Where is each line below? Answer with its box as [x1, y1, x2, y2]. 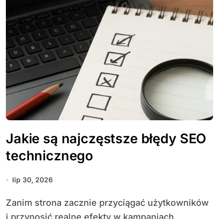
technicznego [6, 148, 93, 164]
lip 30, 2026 [12, 175, 53, 184]
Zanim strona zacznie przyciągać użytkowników [6, 197, 12, 208]
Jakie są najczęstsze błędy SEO [6, 131, 207, 147]
